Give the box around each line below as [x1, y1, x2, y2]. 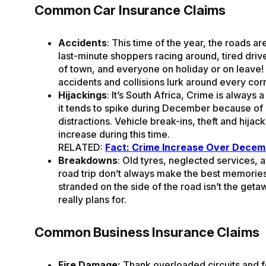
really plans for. [58, 193, 126, 205]
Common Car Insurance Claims [34, 2, 226, 18]
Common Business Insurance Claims [34, 224, 259, 240]
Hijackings [58, 88, 107, 101]
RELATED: [58, 141, 105, 153]
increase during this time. [58, 128, 170, 140]
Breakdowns [58, 154, 118, 166]
